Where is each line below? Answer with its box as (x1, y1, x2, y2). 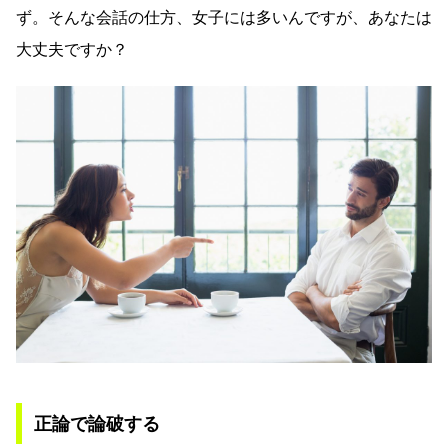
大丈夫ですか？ (16, 39, 128, 59)
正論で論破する (34, 412, 160, 434)
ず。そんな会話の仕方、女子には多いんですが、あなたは (16, 7, 432, 27)
